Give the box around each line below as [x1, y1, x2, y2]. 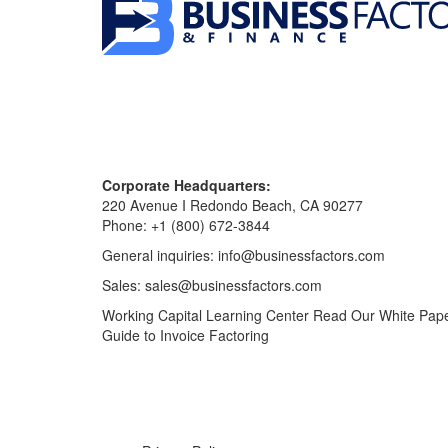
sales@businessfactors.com [145, 275, 322, 296]
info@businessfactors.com [218, 245, 385, 266]
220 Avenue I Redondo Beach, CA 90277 [102, 195, 363, 216]
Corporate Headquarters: [102, 175, 271, 196]
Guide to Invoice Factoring [102, 325, 269, 346]
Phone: [102, 215, 151, 236]
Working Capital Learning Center [102, 305, 309, 326]
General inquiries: [102, 245, 218, 266]
